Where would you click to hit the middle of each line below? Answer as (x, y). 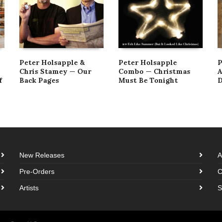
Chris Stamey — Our (55, 71)
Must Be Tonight (148, 80)
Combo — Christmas (154, 71)
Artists (29, 188)
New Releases (42, 155)
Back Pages (39, 80)
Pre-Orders (37, 171)
